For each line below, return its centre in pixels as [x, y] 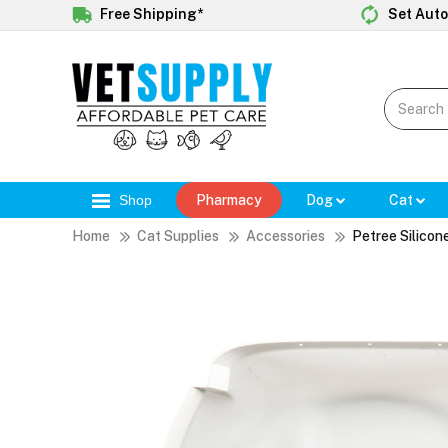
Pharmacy [229, 200]
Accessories [285, 236]
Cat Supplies [178, 236]
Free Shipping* [150, 13]
